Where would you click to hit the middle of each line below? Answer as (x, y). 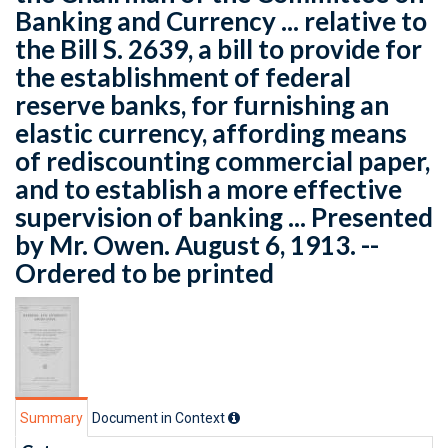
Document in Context (160, 418)
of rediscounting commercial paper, (222, 161)
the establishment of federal (183, 77)
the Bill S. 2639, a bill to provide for (218, 49)
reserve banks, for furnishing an (202, 105)
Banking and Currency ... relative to (221, 21)
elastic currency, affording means (211, 133)
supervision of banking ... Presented (224, 217)
